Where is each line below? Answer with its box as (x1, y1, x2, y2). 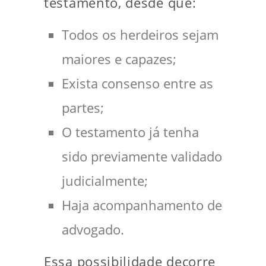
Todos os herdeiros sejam (62, 26, 218, 43)
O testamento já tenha (62, 123, 199, 141)
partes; (62, 99, 104, 116)
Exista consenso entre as (62, 74, 213, 92)
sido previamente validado (62, 147, 222, 165)
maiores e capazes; (62, 50, 176, 68)
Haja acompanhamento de (62, 196, 222, 214)
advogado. (62, 220, 124, 238)
